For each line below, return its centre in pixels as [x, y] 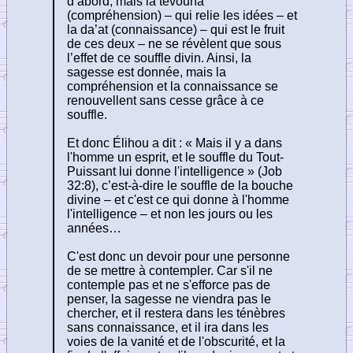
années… [94, 228]
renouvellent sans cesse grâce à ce [165, 100]
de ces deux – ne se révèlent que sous [174, 43]
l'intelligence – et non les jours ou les [170, 214]
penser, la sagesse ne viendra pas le [169, 299]
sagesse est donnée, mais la [147, 72]
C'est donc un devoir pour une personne [178, 256]
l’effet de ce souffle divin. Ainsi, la [159, 58]
